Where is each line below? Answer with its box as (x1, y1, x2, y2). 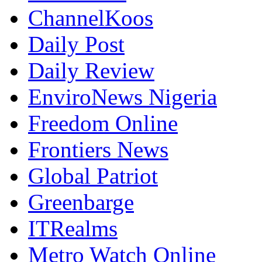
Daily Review (28, 57, 154, 83)
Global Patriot (28, 163, 158, 188)
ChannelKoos (28, 5, 153, 30)
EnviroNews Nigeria (28, 84, 217, 109)
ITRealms (28, 215, 118, 241)
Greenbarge (28, 189, 134, 215)
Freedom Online (28, 110, 178, 136)
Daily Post (28, 31, 125, 57)
